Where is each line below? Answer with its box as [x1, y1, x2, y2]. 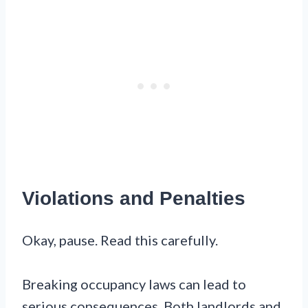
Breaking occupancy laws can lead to [22, 276, 246, 293]
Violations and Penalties [22, 188, 245, 210]
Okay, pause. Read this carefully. [22, 232, 218, 249]
